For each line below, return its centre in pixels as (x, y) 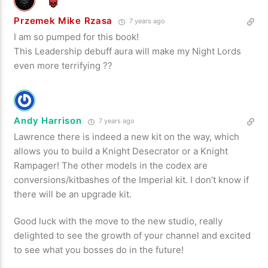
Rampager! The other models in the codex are (111, 166)
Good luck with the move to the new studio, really (118, 221)
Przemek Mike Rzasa (63, 21)
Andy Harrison (48, 121)
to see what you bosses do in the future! (99, 250)
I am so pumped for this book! (77, 37)
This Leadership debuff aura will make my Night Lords (128, 51)
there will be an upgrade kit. (73, 194)
